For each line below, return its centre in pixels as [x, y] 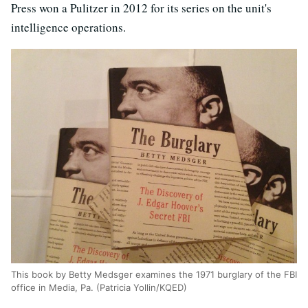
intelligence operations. [68, 27]
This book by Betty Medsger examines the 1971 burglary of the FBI [154, 274]
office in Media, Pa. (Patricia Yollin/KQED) [99, 287]
